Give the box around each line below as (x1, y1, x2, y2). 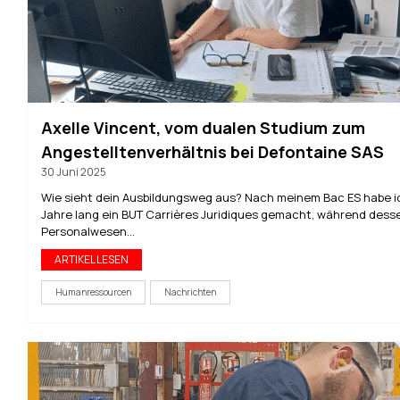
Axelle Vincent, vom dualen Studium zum (41, 117, 365, 138)
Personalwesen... (41, 223, 135, 239)
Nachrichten (164, 286, 216, 298)
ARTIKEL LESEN (54, 252, 129, 267)
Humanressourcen (55, 286, 131, 298)
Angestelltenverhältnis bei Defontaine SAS (41, 141, 384, 162)
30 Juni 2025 (41, 164, 106, 179)
